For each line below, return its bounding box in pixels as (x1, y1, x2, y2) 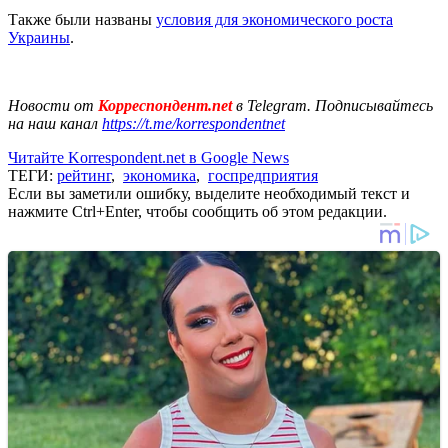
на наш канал (8, 114, 102, 132)
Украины (8, 28, 70, 46)
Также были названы (8, 10, 156, 28)
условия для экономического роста (156, 10, 393, 28)
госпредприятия (208, 166, 318, 184)
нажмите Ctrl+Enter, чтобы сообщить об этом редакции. (8, 202, 387, 220)
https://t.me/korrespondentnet (102, 114, 285, 132)
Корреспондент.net (94, 96, 236, 114)
